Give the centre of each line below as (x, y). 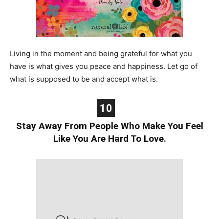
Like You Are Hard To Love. (109, 138)
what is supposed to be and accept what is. (84, 79)
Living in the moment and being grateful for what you (101, 53)
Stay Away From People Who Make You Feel (109, 126)
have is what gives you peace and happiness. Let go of (104, 66)
